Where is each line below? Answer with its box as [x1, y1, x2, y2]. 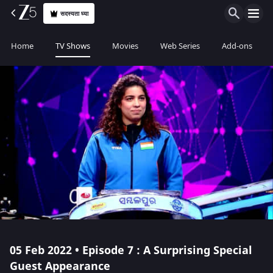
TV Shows [55, 40, 90, 52]
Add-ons [222, 40, 252, 52]
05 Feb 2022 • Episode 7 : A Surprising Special [10, 243, 252, 258]
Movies [112, 40, 138, 52]
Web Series [160, 40, 200, 52]
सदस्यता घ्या [60, 9, 89, 18]
